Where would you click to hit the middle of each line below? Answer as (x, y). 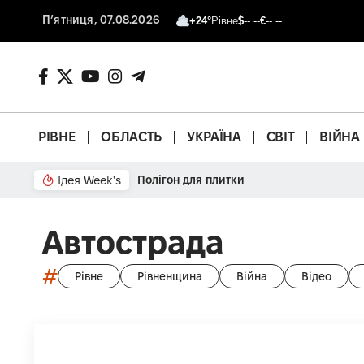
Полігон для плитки (191, 179)
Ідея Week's (89, 180)
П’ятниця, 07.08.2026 (101, 19)
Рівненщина (170, 277)
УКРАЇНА (214, 137)
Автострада (133, 242)
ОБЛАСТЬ (131, 137)
